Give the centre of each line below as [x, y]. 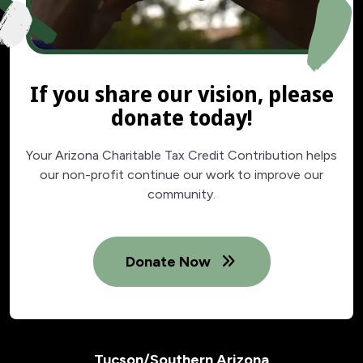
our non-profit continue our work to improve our [181, 174]
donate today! [181, 117]
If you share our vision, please [181, 94]
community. [181, 194]
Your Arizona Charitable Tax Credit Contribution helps [181, 155]
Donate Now [169, 261]
